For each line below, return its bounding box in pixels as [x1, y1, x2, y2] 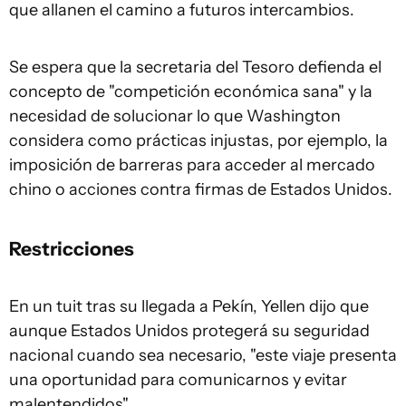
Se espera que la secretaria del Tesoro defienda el [9, 57, 382, 77]
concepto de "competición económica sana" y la [9, 82, 372, 101]
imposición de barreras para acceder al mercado [9, 155, 375, 175]
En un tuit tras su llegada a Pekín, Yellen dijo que [9, 296, 369, 316]
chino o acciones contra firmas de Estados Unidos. [9, 179, 392, 199]
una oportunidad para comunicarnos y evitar [9, 370, 347, 390]
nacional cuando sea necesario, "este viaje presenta [9, 345, 397, 365]
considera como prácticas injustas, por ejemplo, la [9, 130, 388, 150]
